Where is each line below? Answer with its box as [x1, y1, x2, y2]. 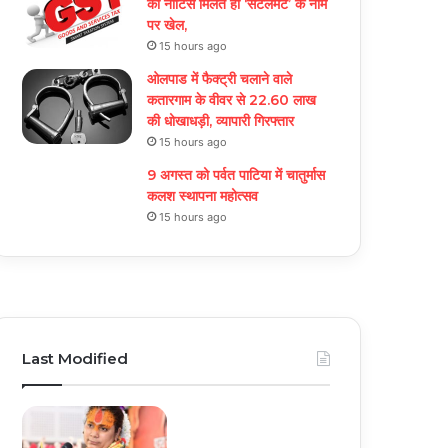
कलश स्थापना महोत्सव [147, 187, 259, 206]
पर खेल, [147, 16, 188, 35]
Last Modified [22, 349, 129, 369]
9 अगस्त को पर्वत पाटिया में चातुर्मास [147, 166, 326, 185]
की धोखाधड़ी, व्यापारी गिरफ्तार [147, 112, 295, 131]
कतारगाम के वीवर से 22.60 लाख [147, 91, 317, 110]
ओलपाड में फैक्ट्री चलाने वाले [147, 70, 293, 89]
